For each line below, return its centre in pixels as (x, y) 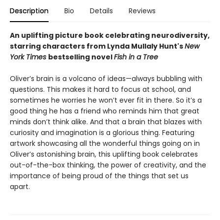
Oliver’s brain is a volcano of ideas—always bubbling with (106, 79)
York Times (29, 57)
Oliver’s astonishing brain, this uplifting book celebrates (104, 154)
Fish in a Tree (136, 57)
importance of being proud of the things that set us (99, 176)
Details (101, 11)
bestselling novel (81, 57)
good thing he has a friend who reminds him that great (105, 111)
